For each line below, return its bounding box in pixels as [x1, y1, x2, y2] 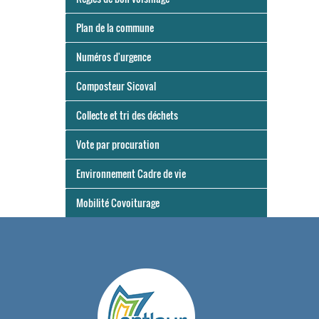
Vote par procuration [76, 137, 159, 152]
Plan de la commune [76, 20, 154, 35]
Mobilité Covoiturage [76, 195, 159, 210]
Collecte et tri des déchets [76, 108, 178, 122]
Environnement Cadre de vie [76, 166, 186, 181]
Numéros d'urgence [76, 49, 151, 64]
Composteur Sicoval [76, 78, 156, 93]
